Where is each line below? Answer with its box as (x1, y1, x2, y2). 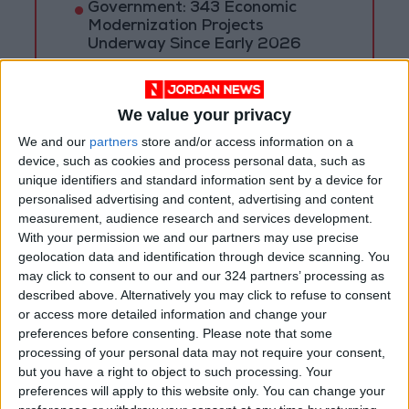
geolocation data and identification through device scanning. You (18, 248, 390, 264)
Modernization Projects (87, 18, 264, 35)
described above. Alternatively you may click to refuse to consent (18, 287, 391, 302)
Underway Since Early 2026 (87, 37, 301, 53)
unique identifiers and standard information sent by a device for (18, 172, 383, 187)
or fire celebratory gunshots (87, 110, 299, 126)
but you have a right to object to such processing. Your (18, 363, 332, 379)
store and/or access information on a (138, 133, 353, 149)
